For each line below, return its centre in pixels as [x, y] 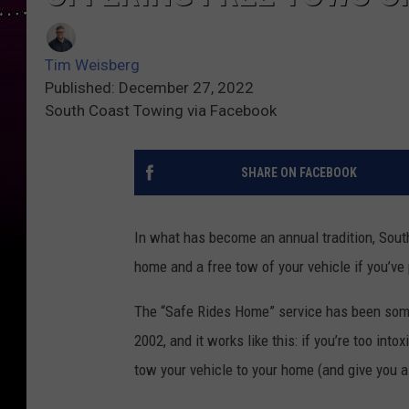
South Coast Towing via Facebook [161, 111]
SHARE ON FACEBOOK [299, 173]
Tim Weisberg [92, 65]
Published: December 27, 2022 [149, 88]
